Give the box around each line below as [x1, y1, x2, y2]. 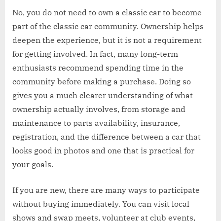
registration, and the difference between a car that [12, 131, 201, 142]
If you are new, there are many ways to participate [12, 184, 200, 195]
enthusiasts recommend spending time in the [12, 62, 184, 73]
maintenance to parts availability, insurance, [12, 117, 180, 128]
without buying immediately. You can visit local [12, 198, 189, 209]
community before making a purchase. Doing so [12, 76, 191, 86]
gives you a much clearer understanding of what [12, 90, 193, 100]
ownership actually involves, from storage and [12, 104, 185, 114]
